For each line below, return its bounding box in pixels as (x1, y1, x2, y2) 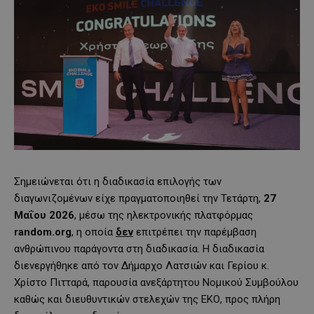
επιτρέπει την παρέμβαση (133, 226, 257, 239)
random (14, 226, 52, 239)
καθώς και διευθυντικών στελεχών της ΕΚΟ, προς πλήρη (14, 293, 280, 306)
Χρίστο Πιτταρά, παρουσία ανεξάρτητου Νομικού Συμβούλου (14, 276, 299, 289)
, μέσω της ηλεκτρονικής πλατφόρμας (74, 209, 253, 222)
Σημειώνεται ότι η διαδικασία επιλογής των (14, 175, 221, 189)
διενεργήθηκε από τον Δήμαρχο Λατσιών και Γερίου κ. (14, 259, 269, 273)
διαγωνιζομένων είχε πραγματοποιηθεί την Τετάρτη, (14, 192, 261, 205)
